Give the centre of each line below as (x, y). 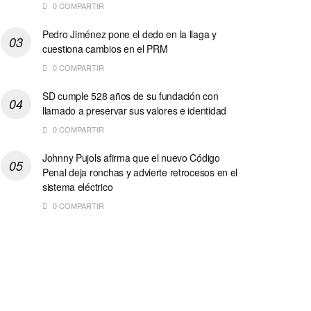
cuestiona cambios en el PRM (105, 48)
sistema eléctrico (78, 186)
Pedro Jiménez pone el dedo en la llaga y (129, 34)
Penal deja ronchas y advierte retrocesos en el (140, 172)
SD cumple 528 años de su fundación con (131, 95)
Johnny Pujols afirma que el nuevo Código (131, 157)
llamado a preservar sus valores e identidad (134, 110)
